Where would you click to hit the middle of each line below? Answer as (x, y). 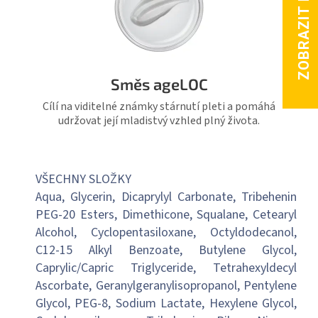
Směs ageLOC (159, 84)
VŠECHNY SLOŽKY (83, 180)
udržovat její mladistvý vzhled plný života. (159, 121)
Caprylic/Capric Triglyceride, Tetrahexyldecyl (166, 268)
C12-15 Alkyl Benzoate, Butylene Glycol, (166, 251)
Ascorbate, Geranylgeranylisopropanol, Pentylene (166, 286)
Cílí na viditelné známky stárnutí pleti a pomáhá (159, 107)
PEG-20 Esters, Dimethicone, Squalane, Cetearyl (166, 215)
